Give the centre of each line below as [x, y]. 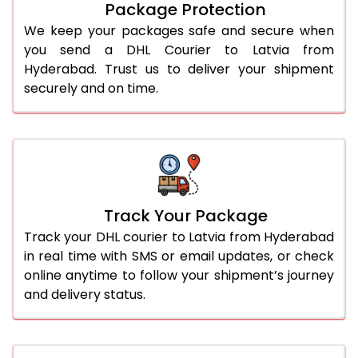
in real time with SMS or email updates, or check [179, 256]
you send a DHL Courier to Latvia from [179, 50]
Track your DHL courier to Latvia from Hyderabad [179, 237]
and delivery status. [85, 294]
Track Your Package [185, 215]
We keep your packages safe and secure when [179, 30]
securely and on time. [91, 88]
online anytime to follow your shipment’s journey [179, 275]
